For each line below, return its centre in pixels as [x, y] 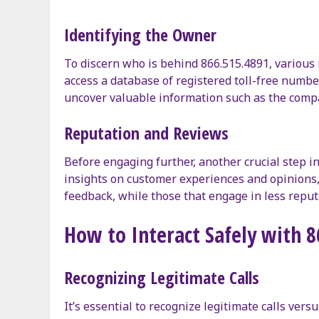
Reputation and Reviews [146, 132]
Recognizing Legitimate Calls [162, 277]
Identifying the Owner [140, 34]
